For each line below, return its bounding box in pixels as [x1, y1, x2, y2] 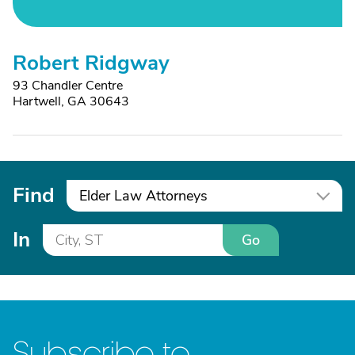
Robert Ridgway [13, 49, 170, 77]
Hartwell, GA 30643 [13, 93, 129, 110]
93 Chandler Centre [13, 77, 123, 94]
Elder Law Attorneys [79, 186, 208, 205]
